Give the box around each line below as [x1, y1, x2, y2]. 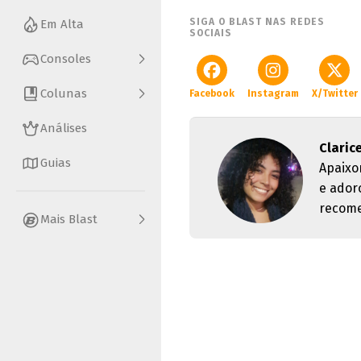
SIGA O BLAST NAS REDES [189, 16, 325, 27]
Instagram [247, 88, 299, 99]
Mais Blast [40, 212, 98, 227]
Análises [40, 121, 87, 136]
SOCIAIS [189, 27, 232, 39]
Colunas [40, 86, 87, 102]
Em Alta [40, 17, 84, 32]
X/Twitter [311, 88, 358, 99]
